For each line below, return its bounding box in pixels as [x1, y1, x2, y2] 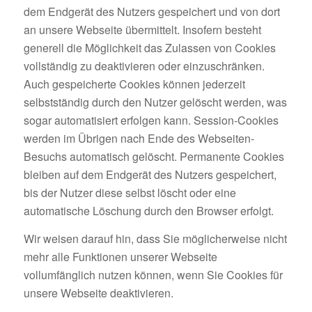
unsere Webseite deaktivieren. [23, 284, 173, 301]
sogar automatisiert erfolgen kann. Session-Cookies [23, 112, 279, 129]
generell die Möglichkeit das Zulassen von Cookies [23, 40, 276, 56]
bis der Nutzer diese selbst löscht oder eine [23, 185, 236, 201]
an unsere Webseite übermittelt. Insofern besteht [23, 22, 261, 38]
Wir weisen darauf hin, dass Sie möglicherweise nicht [23, 230, 287, 247]
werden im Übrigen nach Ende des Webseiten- [23, 130, 254, 147]
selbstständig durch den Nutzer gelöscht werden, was [23, 94, 287, 111]
